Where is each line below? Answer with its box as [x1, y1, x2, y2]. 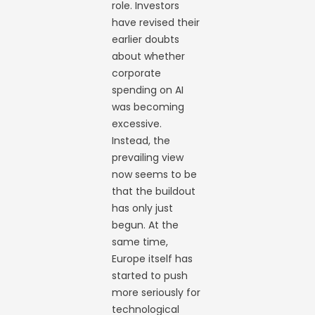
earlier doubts [112, 32, 180, 46]
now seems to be [112, 167, 198, 181]
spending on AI [112, 82, 184, 97]
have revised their [112, 15, 200, 30]
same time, [112, 234, 169, 249]
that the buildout [112, 184, 196, 198]
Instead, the [112, 133, 171, 148]
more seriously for [112, 285, 201, 300]
